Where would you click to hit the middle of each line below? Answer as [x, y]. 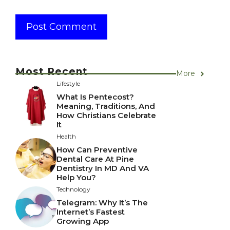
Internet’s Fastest [91, 212]
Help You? [76, 178]
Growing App [83, 221]
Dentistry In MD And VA [103, 168]
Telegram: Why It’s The [102, 203]
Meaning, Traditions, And [106, 106]
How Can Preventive [97, 150]
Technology [73, 189]
